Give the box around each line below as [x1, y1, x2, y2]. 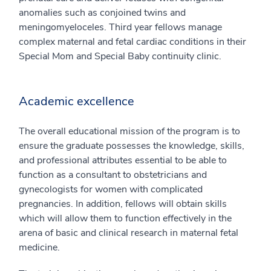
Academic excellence [19, 93, 134, 109]
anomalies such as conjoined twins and [19, 6, 186, 19]
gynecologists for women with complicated [19, 183, 203, 196]
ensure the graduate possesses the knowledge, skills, [19, 139, 244, 152]
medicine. [19, 241, 60, 254]
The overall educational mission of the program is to [19, 125, 240, 138]
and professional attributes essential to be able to [19, 154, 227, 167]
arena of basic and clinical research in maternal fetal [19, 226, 238, 240]
